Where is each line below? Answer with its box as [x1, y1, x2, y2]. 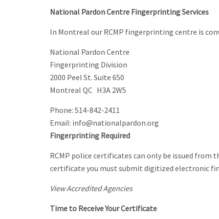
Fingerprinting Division [50, 59, 127, 69]
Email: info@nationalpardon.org [50, 117, 159, 128]
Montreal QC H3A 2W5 [50, 85, 126, 95]
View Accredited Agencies [50, 183, 132, 193]
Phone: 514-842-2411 [50, 105, 120, 115]
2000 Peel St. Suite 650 [50, 72, 124, 82]
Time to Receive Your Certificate [50, 203, 157, 213]
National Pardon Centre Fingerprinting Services [50, 6, 209, 17]
